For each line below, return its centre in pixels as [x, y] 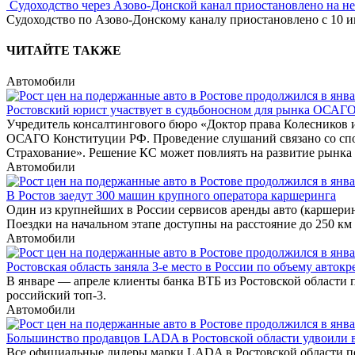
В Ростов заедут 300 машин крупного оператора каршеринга [171, 196]
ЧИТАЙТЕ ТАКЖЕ [64, 51]
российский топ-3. [56, 296]
